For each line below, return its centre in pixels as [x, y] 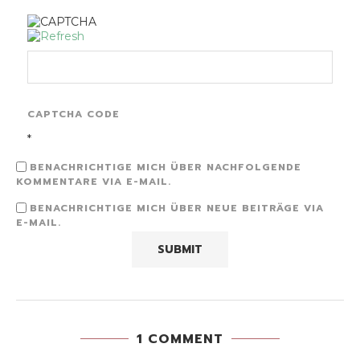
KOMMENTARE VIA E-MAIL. [94, 182]
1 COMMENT [180, 340]
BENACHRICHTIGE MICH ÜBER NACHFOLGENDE [166, 168]
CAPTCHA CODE [74, 115]
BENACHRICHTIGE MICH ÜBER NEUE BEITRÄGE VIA [177, 209]
